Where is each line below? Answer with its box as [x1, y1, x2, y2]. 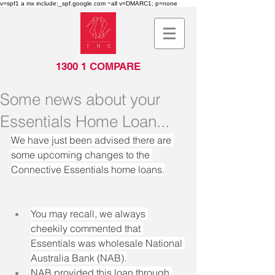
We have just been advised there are [11, 134, 174, 146]
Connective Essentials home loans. [11, 163, 165, 176]
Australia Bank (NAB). [31, 252, 126, 264]
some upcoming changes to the [11, 149, 152, 161]
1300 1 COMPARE [56, 60, 141, 72]
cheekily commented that [31, 222, 143, 234]
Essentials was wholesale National [31, 237, 185, 249]
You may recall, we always [31, 207, 148, 220]
